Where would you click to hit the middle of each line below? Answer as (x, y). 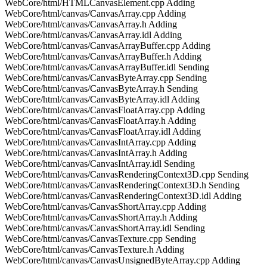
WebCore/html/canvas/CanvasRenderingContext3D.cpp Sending (127, 174)
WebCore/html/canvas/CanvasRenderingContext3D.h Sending (122, 185)
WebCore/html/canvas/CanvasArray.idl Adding (93, 35)
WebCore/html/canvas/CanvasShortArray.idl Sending (105, 228)
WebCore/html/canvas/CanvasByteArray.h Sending (101, 89)
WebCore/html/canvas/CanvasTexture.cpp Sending (100, 239)
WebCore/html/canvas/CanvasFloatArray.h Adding (100, 121)
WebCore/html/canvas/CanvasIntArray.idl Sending (100, 164)
